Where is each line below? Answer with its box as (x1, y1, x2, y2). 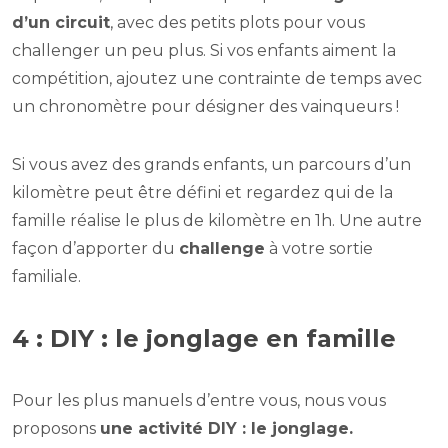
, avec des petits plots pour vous (110, 13, 365, 33)
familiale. (12, 267, 81, 287)
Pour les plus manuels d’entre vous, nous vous (12, 391, 386, 411)
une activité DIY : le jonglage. (100, 419, 353, 439)
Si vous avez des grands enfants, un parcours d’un (12, 155, 411, 175)
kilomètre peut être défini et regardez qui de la (12, 183, 393, 203)
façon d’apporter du (12, 239, 179, 259)
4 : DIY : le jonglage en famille (12, 324, 396, 354)
